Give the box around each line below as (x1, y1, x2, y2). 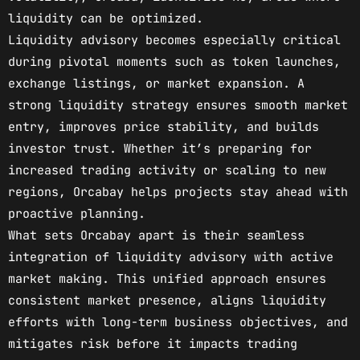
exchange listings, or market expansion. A (8, 75, 305, 92)
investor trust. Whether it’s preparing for (8, 140, 312, 157)
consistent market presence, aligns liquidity (8, 292, 326, 309)
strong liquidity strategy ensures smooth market (8, 96, 348, 113)
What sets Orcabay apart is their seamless (8, 227, 305, 243)
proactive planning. (8, 205, 145, 222)
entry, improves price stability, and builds (8, 118, 319, 135)
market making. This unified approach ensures (8, 270, 326, 287)
